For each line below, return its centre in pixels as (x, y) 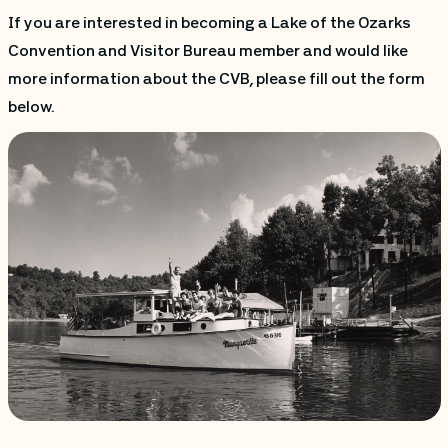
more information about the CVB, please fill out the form (216, 80)
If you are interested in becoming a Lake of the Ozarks (209, 24)
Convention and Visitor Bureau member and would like (207, 52)
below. (31, 108)
